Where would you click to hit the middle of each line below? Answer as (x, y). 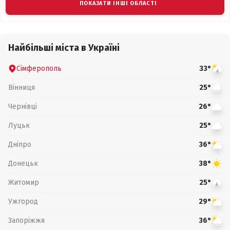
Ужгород (23, 201)
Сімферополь (39, 68)
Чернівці (23, 106)
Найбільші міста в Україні (64, 48)
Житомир (24, 182)
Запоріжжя (26, 220)
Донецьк (23, 163)
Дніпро (20, 144)
